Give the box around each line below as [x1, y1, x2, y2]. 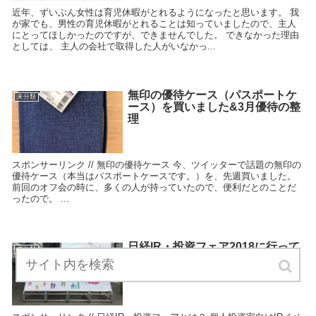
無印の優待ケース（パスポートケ [127, 88, 297, 101]
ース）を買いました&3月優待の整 [127, 100, 300, 113]
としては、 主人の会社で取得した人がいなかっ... [12, 41, 216, 52]
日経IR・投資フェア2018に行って [127, 241, 300, 253]
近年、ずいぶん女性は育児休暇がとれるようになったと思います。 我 [12, 7, 299, 18]
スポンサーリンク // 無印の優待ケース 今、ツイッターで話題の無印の [12, 159, 301, 171]
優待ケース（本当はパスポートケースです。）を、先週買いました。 [12, 171, 296, 182]
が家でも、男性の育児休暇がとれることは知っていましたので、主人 [12, 18, 296, 30]
